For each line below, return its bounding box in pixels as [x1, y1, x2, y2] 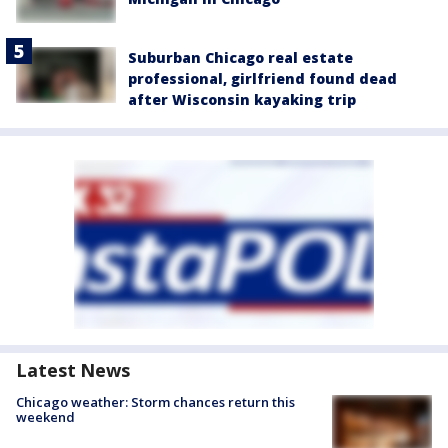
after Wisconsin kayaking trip [128, 90, 356, 110]
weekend [16, 408, 75, 427]
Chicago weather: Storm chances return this [16, 393, 295, 412]
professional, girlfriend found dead [128, 69, 397, 89]
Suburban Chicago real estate [128, 48, 353, 68]
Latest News [16, 358, 130, 383]
